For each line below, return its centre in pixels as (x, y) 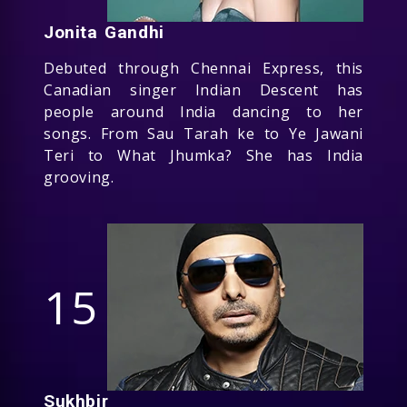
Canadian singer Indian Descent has (203, 89)
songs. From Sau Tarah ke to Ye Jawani (203, 133)
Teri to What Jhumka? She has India (203, 155)
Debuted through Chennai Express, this (203, 68)
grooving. (79, 177)
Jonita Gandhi (104, 32)
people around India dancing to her (203, 111)
